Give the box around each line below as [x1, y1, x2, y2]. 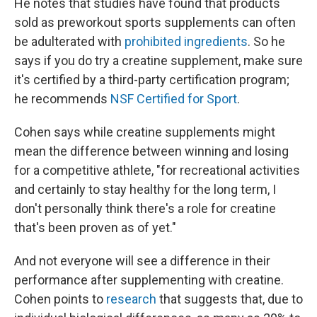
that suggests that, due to [159, 292, 303, 306]
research [106, 292, 159, 306]
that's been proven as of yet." [14, 220, 176, 235]
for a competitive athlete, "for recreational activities [14, 163, 300, 178]
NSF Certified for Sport [110, 91, 237, 106]
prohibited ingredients [125, 34, 248, 49]
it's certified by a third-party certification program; [14, 72, 289, 87]
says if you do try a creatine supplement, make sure [14, 53, 303, 68]
